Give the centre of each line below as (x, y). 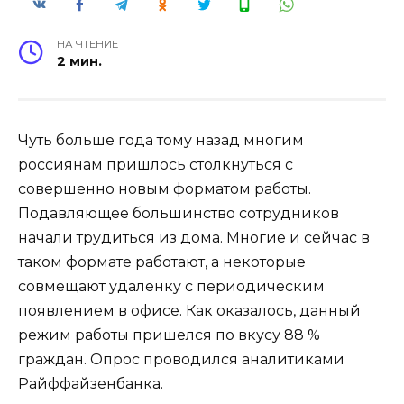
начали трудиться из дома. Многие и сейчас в (194, 237)
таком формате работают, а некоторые (162, 262)
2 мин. (80, 61)
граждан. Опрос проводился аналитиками (181, 359)
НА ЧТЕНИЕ (88, 44)
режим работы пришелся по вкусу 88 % (169, 335)
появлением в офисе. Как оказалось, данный (189, 310)
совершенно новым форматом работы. (165, 188)
